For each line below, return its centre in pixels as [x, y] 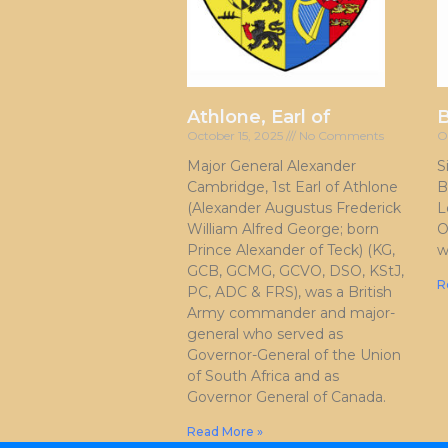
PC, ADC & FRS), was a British [289, 291]
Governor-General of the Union [294, 354]
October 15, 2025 [236, 135]
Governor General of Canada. [286, 396]
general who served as [265, 333]
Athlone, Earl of [259, 116]
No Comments [340, 135]
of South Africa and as [263, 375]
